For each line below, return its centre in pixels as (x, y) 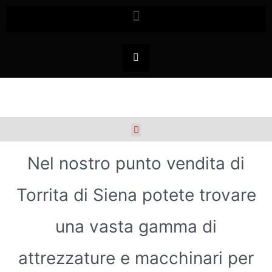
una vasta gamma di (136, 227)
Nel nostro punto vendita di (136, 164)
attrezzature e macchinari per (136, 258)
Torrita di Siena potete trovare (136, 195)
